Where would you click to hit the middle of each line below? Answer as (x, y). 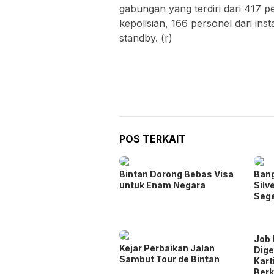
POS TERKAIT (153, 139)
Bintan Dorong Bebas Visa (176, 174)
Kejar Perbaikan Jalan (167, 248)
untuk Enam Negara (162, 185)
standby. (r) (146, 38)
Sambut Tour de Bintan (169, 259)
